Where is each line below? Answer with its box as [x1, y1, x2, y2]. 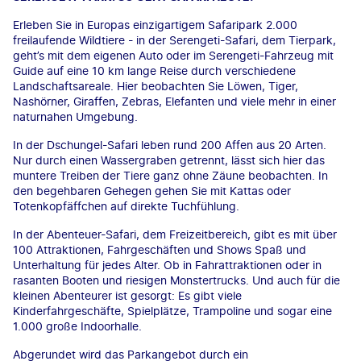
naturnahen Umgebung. [13, 109, 138, 123]
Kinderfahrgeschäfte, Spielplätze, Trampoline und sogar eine [13, 303, 332, 317]
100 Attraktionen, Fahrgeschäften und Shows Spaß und [13, 242, 306, 256]
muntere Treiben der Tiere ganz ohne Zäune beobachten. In [13, 168, 328, 182]
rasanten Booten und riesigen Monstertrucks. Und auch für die [13, 272, 340, 287]
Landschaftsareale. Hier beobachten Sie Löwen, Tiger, [13, 78, 298, 93]
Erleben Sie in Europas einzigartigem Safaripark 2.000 [13, 17, 297, 31]
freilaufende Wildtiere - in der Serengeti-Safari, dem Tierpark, [13, 32, 336, 47]
